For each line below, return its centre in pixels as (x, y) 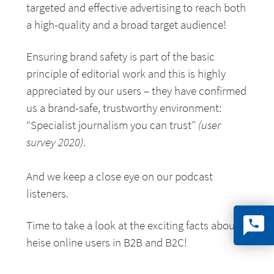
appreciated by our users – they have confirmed (137, 91)
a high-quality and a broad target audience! (127, 24)
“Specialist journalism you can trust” (113, 125)
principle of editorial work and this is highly (126, 73)
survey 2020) (55, 142)
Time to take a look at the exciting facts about (133, 225)
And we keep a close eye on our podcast (120, 176)
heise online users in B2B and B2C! (107, 242)
